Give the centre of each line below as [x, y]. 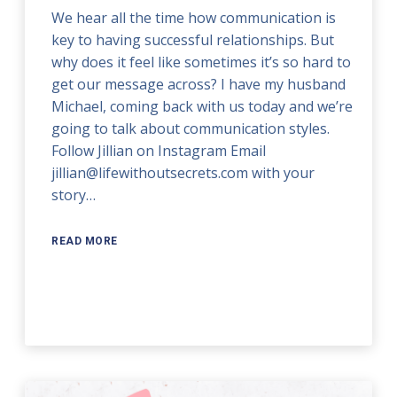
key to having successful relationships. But [193, 39]
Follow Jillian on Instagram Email [159, 150]
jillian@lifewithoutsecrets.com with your [183, 172]
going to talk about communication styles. [191, 128]
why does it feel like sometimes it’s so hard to [202, 62]
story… [74, 195]
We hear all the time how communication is [194, 17]
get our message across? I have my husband [199, 84]
